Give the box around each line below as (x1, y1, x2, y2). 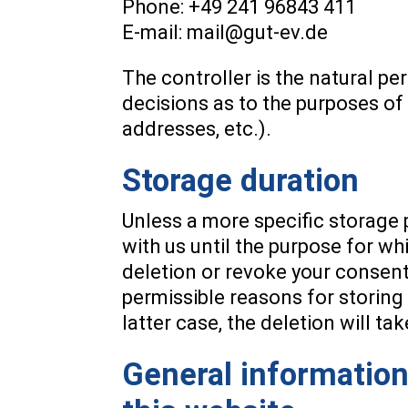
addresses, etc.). (122, 117, 272, 140)
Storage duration (122, 162, 360, 199)
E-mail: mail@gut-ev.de (122, 21, 329, 44)
